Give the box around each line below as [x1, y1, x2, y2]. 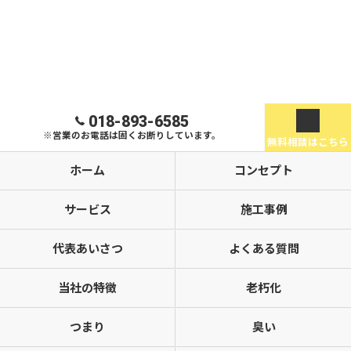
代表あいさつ [52, 242, 123, 256]
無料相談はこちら [267, 136, 349, 148]
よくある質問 [228, 242, 299, 256]
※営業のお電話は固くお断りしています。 [43, 130, 221, 141]
